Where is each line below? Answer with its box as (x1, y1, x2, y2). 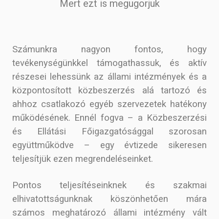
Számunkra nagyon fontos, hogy (12, 44, 207, 55)
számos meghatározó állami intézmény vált (12, 207, 207, 218)
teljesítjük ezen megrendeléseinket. (12, 153, 153, 165)
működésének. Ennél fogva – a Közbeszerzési (12, 112, 207, 124)
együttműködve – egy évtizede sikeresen (12, 140, 207, 151)
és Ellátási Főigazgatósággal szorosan (12, 126, 207, 137)
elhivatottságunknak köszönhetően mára (12, 193, 207, 204)
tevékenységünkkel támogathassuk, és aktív (12, 58, 207, 69)
